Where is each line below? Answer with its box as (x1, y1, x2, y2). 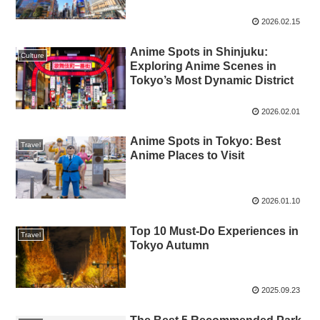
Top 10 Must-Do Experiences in (130, 224, 299, 237)
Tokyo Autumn (130, 239, 210, 251)
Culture (21, 51, 45, 60)
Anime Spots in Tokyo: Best (130, 135, 281, 148)
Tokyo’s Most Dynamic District (130, 74, 294, 87)
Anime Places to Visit (130, 149, 245, 162)
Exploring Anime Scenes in (130, 60, 277, 73)
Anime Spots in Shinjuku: (130, 46, 269, 59)
